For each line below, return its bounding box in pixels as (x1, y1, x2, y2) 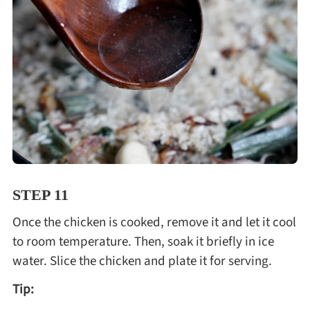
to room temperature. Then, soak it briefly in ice (12, 232, 274, 252)
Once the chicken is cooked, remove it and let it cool (12, 212, 296, 232)
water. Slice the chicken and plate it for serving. (12, 251, 272, 271)
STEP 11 (12, 185, 69, 203)
